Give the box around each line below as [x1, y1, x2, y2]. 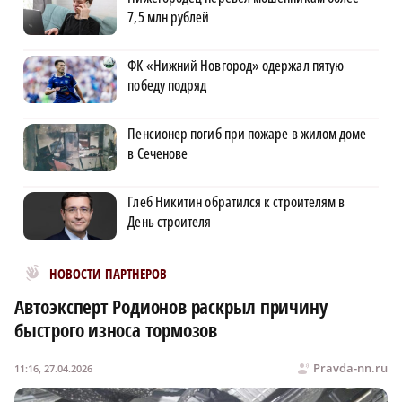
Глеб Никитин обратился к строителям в [127, 192, 345, 213]
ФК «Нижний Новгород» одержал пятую [127, 56, 345, 76]
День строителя [127, 212, 212, 232]
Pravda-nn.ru [313, 360, 388, 377]
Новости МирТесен [23, 260, 148, 279]
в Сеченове [127, 144, 188, 164]
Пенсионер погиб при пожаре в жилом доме [127, 124, 367, 144]
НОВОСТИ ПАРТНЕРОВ [49, 265, 168, 284]
